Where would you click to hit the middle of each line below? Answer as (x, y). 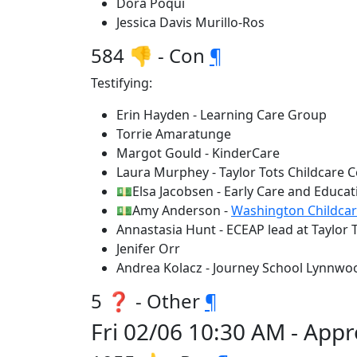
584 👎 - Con (150, 55)
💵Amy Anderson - (174, 210)
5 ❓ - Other (148, 301)
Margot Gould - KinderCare (198, 153)
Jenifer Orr (148, 249)
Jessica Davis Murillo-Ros (190, 22)
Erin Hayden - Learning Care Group (222, 115)
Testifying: (122, 83)
